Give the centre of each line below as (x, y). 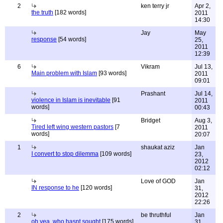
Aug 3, (203, 120)
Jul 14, (204, 94)
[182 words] (70, 12)
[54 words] (71, 39)
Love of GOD (158, 181)
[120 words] (96, 188)
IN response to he (55, 188)
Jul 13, (204, 67)
